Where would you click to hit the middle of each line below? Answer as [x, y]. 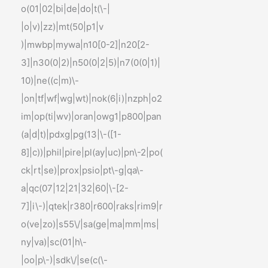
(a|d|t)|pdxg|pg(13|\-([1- [71, 134]
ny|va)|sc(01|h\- [54, 242]
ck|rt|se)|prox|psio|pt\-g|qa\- [83, 170]
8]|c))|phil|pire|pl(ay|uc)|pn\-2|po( [92, 152]
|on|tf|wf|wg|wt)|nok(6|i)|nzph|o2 [92, 98]
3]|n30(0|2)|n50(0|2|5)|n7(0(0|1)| [91, 63]
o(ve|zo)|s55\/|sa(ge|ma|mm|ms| [90, 224]
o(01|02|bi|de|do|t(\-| [66, 9]
